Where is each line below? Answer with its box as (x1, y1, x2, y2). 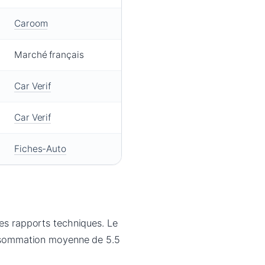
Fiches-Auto (14, 143, 66, 155)
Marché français (14, 49, 84, 61)
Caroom (14, 18, 48, 30)
